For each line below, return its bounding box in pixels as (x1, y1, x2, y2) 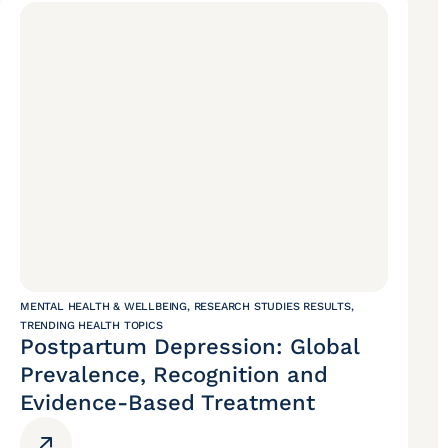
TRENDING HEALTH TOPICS (20, 319, 163, 333)
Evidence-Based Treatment (20, 390, 315, 416)
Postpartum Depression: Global (20, 334, 359, 360)
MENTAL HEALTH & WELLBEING (20, 300, 188, 314)
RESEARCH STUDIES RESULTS (193, 300, 351, 314)
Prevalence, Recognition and (20, 362, 328, 388)
